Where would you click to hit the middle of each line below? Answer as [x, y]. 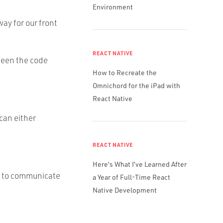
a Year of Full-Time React [131, 177]
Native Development [125, 190]
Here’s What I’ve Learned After [140, 164]
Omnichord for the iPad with [136, 85]
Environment [113, 6]
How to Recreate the [125, 72]
